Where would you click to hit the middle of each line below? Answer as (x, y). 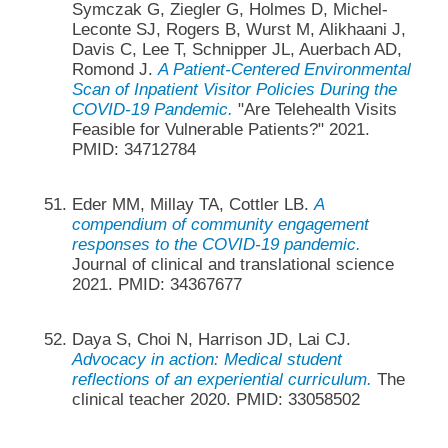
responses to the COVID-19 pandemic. (216, 245)
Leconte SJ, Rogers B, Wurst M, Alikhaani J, (238, 29)
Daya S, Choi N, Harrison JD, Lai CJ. (211, 340)
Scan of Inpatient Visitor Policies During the (234, 89)
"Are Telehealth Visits (314, 109)
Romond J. (114, 69)
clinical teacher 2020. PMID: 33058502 (215, 400)
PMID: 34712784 (133, 149)
